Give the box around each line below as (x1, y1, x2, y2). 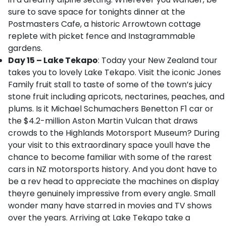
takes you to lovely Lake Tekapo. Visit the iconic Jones (8, 67, 221, 78)
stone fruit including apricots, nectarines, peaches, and (8, 91, 224, 102)
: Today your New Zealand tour (98, 54, 217, 66)
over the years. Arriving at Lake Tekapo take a (8, 212, 190, 223)
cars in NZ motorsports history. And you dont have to (8, 163, 217, 175)
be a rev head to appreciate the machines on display (8, 176, 219, 187)
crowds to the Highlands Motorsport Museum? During (8, 127, 219, 139)
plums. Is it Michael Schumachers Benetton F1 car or (8, 103, 213, 115)
